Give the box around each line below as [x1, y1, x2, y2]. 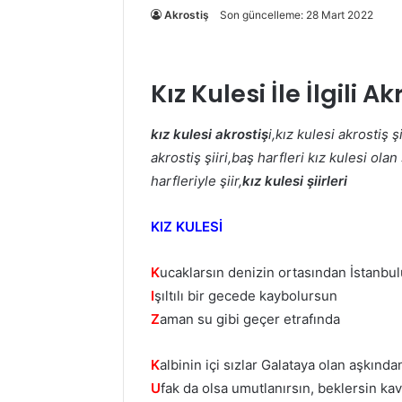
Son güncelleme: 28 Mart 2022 [220, 8, 373, 22]
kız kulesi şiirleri [242, 171, 347, 189]
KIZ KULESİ [151, 217, 223, 235]
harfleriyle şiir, [151, 171, 242, 189]
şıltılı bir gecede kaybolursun [154, 286, 337, 304]
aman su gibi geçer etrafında [160, 310, 340, 328]
